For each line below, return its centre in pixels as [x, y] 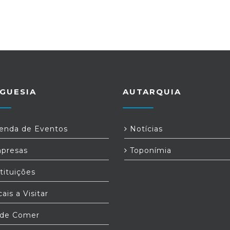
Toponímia [149, 150]
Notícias [145, 129]
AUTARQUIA [152, 92]
